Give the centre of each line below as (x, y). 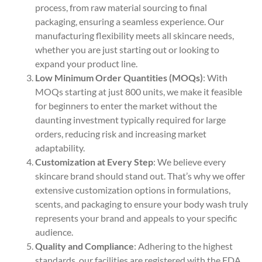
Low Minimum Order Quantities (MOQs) (119, 78)
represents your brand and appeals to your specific (136, 218)
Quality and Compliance (85, 246)
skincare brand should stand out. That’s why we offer (140, 176)
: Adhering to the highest (183, 246)
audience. (54, 232)
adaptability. (60, 148)
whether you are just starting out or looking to (127, 50)
